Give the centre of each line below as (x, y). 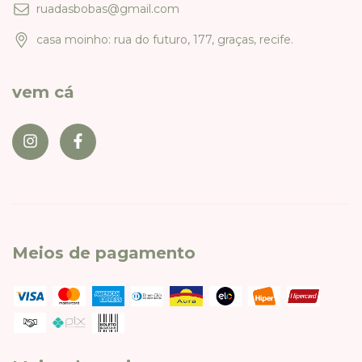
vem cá (43, 93)
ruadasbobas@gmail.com (108, 9)
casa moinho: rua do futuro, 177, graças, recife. (165, 40)
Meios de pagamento (104, 253)
